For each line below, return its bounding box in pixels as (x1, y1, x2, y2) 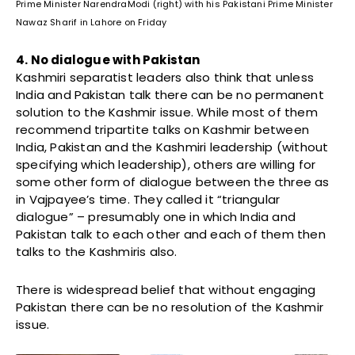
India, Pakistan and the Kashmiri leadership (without (16, 138, 329, 155)
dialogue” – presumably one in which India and (16, 208, 296, 225)
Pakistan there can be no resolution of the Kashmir (16, 298, 324, 315)
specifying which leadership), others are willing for (16, 155, 316, 173)
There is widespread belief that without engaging (16, 281, 316, 298)
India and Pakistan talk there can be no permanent (16, 86, 324, 103)
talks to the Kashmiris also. (16, 242, 177, 260)
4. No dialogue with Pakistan (16, 51, 200, 68)
